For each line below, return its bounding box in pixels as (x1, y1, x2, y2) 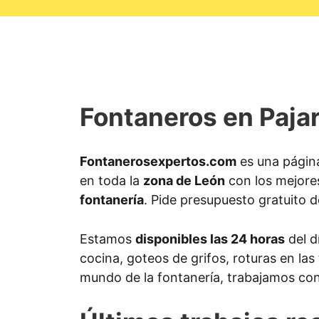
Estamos (80, 231, 135, 247)
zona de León (143, 173, 225, 189)
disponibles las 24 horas (135, 231, 285, 247)
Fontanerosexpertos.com (80, 154, 236, 169)
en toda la (80, 173, 143, 189)
